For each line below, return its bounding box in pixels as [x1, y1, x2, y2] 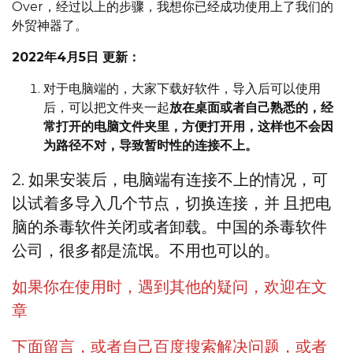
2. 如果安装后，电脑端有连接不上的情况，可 [12, 169, 328, 189]
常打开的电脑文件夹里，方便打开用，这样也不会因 [43, 118, 333, 134]
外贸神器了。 [12, 17, 87, 33]
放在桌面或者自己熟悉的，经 [169, 99, 333, 115]
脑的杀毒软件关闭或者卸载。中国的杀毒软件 [12, 217, 327, 236]
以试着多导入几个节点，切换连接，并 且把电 [12, 193, 331, 213]
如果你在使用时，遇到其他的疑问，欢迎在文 [12, 277, 327, 296]
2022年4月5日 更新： [12, 49, 140, 65]
